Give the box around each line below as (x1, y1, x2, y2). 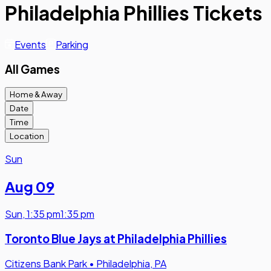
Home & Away (10, 89, 62, 100)
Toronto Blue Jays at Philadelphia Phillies (5, 231, 227, 246)
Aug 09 (5, 177, 54, 196)
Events (15, 38, 46, 51)
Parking (56, 38, 88, 51)
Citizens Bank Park (5, 256, 87, 270)
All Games (5, 62, 60, 76)
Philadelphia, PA (96, 256, 166, 270)
